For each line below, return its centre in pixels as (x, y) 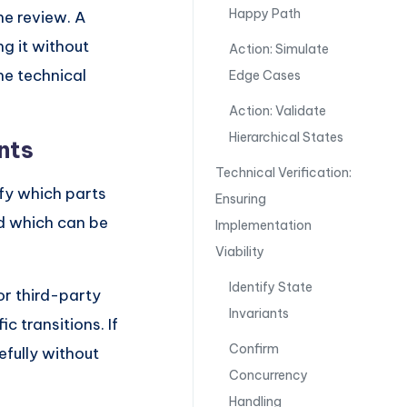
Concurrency (268, 375)
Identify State (270, 287)
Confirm (253, 349)
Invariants (258, 313)
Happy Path (264, 14)
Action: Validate (277, 111)
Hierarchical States (286, 137)
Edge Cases (264, 75)
